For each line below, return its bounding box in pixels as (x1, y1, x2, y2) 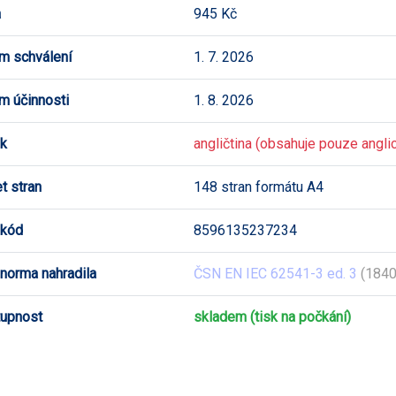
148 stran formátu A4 (194, 178, 324, 195)
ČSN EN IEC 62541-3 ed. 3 (194, 264, 357, 282)
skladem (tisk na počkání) (194, 308, 351, 325)
